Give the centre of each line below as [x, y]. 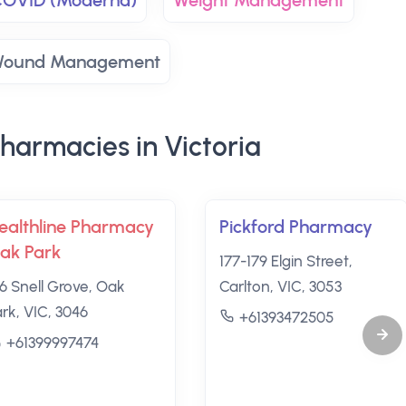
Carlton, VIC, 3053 [280, 286]
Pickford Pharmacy [295, 227]
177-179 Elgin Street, [285, 261]
